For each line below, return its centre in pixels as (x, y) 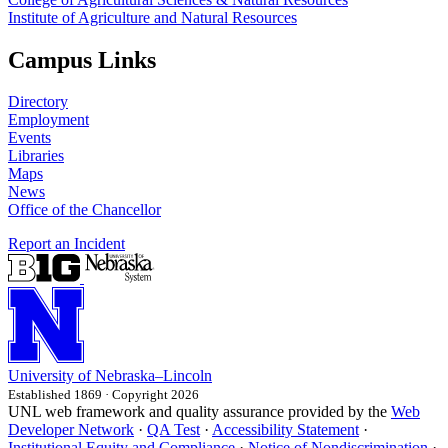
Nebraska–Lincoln (153, 376)
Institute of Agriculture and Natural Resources (152, 17)
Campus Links (82, 59)
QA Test (173, 430)
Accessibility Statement (285, 430)
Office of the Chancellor (84, 210)
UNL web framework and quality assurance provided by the (199, 412)
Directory (38, 102)
